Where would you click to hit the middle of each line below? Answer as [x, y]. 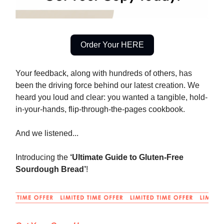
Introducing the [43, 157]
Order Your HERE [112, 45]
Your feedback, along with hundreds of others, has [104, 73]
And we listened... [47, 133]
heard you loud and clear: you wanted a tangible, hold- [111, 97]
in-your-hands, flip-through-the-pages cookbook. [100, 109]
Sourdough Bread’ [51, 169]
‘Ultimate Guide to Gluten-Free [127, 157]
